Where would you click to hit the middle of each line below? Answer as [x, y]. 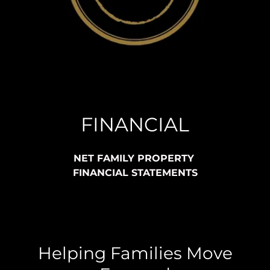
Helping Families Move [135, 253]
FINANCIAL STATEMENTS [135, 173]
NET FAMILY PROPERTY [135, 158]
